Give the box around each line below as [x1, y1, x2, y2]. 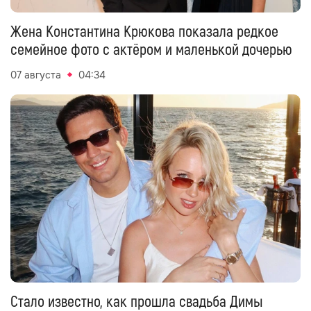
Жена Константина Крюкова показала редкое [10, 22, 278, 42]
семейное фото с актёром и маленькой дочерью [10, 40, 292, 60]
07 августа [10, 68, 61, 81]
